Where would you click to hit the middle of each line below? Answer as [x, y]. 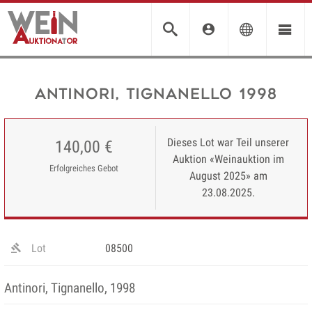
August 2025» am [228, 176]
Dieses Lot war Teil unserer [228, 142]
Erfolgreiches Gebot [84, 168]
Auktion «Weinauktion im [228, 159]
